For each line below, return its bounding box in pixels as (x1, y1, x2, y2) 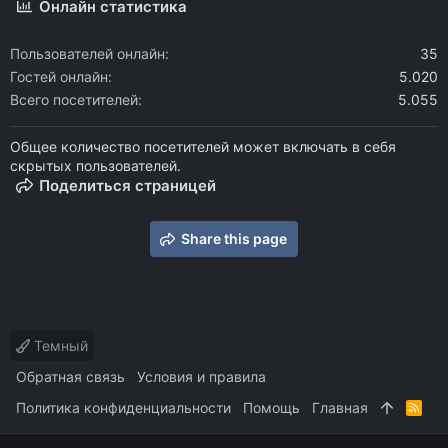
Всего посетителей (10, 90, 138, 108)
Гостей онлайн (10, 67, 108, 85)
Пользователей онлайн (10, 44, 165, 62)
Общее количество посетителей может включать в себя (10, 137, 396, 155)
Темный (30, 336, 88, 354)
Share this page (181, 229, 287, 247)
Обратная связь (16, 367, 125, 385)
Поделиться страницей (39, 175, 217, 195)
